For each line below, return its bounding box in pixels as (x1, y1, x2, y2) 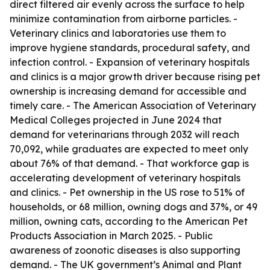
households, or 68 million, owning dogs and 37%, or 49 (10, 201, 257, 213)
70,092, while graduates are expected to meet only (10, 143, 248, 155)
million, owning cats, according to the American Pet (10, 215, 248, 227)
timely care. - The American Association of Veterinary (10, 99, 256, 111)
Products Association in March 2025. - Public (10, 230, 213, 242)
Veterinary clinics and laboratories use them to (10, 27, 226, 39)
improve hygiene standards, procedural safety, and (10, 42, 250, 54)
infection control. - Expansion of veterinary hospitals (10, 56, 250, 68)
